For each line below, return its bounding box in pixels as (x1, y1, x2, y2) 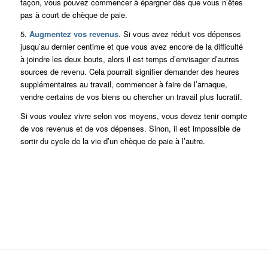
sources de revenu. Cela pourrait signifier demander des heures (20, 65, 239, 77)
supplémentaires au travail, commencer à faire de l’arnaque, (20, 78, 227, 90)
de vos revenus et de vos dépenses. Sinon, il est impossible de (20, 122, 240, 134)
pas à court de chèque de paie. (20, 8, 127, 20)
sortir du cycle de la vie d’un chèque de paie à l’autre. (20, 135, 205, 147)
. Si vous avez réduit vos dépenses (118, 28, 241, 39)
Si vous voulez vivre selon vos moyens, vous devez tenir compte (20, 109, 247, 121)
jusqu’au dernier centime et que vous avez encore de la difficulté (20, 40, 243, 52)
